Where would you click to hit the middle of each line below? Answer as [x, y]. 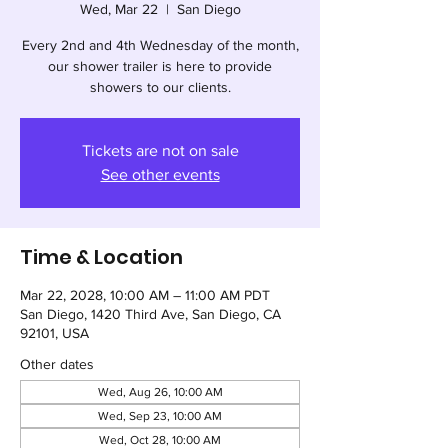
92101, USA [54, 333]
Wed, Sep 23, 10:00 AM [160, 416]
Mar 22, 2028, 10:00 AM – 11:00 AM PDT [145, 295]
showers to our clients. [160, 87]
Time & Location [101, 257]
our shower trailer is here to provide [160, 66]
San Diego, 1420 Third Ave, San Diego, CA [150, 314]
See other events [160, 174]
